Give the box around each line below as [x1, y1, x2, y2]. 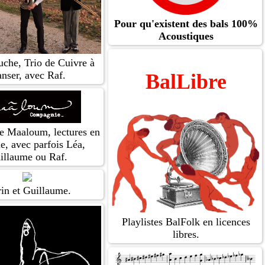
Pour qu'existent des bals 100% [114, 18, 258, 30]
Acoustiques [158, 30, 214, 43]
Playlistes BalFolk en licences [121, 216, 250, 228]
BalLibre [145, 70, 227, 94]
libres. [172, 228, 199, 241]
